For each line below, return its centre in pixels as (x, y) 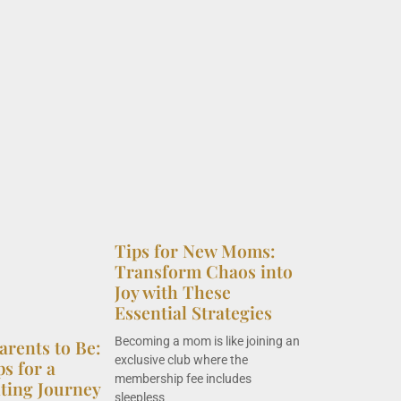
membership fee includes (183, 378)
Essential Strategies (193, 312)
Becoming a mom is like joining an (207, 341)
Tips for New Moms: (195, 250)
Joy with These (173, 291)
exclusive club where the (181, 359)
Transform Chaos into (204, 271)
